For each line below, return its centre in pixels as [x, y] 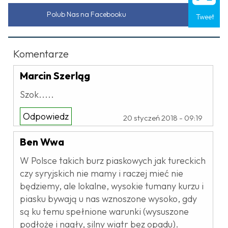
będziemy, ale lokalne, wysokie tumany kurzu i [112, 186]
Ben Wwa [42, 141]
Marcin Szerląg [55, 75]
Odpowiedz [46, 116]
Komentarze [41, 53]
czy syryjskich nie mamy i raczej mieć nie [102, 173]
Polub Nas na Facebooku [86, 14]
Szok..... [37, 94]
